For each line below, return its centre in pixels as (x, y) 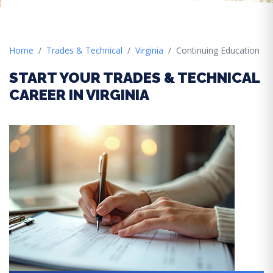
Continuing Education (218, 50)
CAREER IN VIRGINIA (79, 95)
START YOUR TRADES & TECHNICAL (134, 78)
